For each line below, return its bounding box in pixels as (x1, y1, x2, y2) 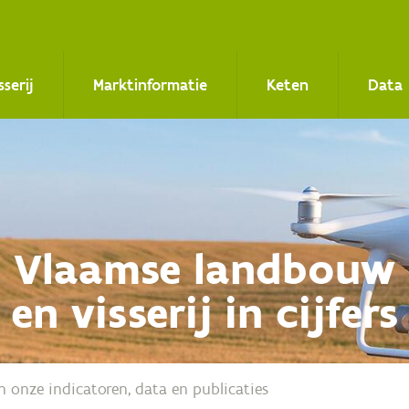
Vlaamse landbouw (14, 242, 395, 295)
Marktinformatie (92, 74, 207, 95)
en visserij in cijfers (11, 286, 398, 339)
